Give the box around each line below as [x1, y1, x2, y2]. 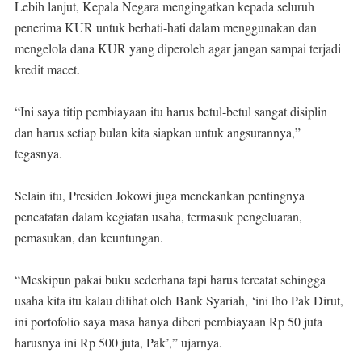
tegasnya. [15, 145, 62, 162]
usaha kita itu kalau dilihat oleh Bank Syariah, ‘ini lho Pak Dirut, [15, 292, 343, 309]
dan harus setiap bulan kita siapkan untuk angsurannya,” [15, 124, 301, 141]
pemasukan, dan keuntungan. [15, 229, 163, 246]
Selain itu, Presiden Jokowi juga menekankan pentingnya [15, 187, 305, 204]
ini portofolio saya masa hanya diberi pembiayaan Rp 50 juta [15, 313, 322, 330]
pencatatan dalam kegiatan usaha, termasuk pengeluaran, [15, 208, 302, 225]
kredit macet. [15, 61, 80, 78]
